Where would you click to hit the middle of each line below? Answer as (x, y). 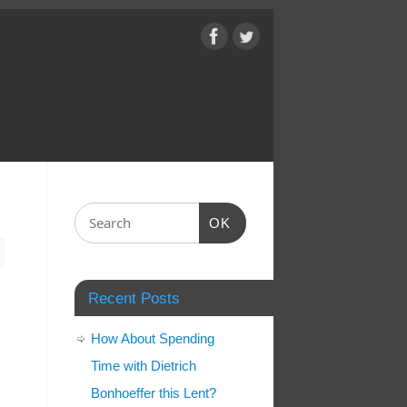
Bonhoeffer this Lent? (154, 393)
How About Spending (153, 339)
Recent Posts (134, 298)
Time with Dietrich (144, 366)
